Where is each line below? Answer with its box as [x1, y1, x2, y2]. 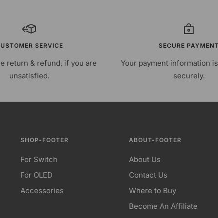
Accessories [20, 186, 64, 195]
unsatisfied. [9, 71, 50, 80]
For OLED [20, 170, 53, 180]
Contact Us [129, 170, 168, 180]
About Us [129, 155, 161, 164]
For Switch [20, 155, 57, 164]
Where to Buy [129, 186, 177, 195]
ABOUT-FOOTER [129, 136, 182, 144]
